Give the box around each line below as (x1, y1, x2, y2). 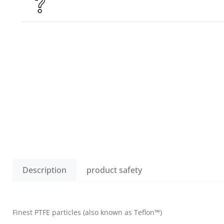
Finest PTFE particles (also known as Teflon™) (12, 207, 162, 217)
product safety (86, 164, 142, 175)
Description (22, 164, 66, 175)
